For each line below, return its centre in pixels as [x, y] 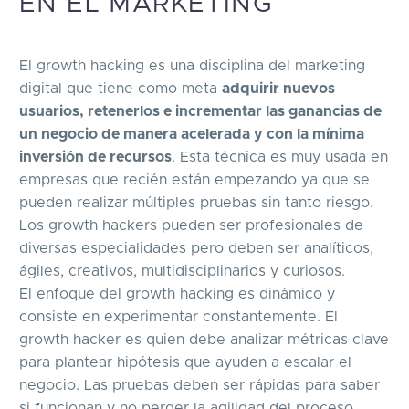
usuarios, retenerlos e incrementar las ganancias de [200, 111]
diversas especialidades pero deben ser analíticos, [196, 248]
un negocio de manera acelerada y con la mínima [192, 134]
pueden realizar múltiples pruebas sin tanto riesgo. [196, 202]
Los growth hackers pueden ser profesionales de [191, 225]
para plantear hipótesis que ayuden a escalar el [185, 362]
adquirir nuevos [278, 88]
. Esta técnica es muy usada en [280, 157]
